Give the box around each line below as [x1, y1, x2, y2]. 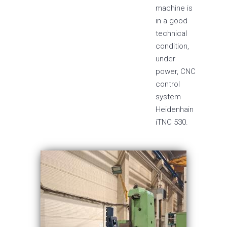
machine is [155, 4, 193, 13]
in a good [155, 16, 187, 25]
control [155, 80, 180, 89]
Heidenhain [155, 105, 194, 114]
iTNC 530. [155, 118, 188, 127]
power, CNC [155, 67, 196, 76]
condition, [155, 42, 189, 51]
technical [155, 29, 187, 38]
